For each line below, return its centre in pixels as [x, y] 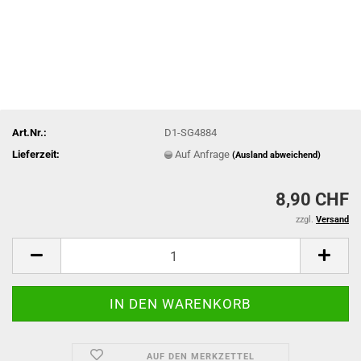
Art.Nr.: [29, 132]
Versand [332, 220]
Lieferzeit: [36, 154]
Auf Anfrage [204, 154]
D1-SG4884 [191, 132]
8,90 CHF [312, 199]
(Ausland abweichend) [277, 155]
